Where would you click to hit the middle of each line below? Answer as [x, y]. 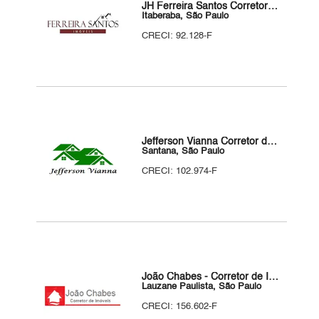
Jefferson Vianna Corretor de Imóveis [272, 142]
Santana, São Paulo [183, 151]
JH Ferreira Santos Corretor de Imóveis [273, 6]
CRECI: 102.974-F [180, 171]
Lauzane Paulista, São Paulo [202, 287]
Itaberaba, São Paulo [185, 16]
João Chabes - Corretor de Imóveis [274, 277]
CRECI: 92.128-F [177, 36]
